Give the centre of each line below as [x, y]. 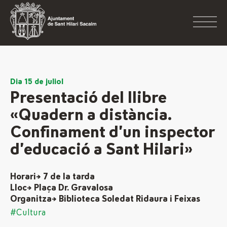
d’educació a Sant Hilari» [101, 150]
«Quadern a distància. [91, 115]
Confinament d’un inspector [113, 133]
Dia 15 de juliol [37, 82]
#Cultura [28, 213]
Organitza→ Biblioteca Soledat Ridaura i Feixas [105, 199]
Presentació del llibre [88, 98]
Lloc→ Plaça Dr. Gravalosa [62, 188]
